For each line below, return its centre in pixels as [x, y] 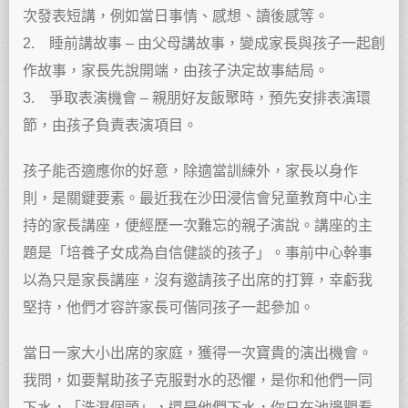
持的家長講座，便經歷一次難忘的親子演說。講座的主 [198, 226]
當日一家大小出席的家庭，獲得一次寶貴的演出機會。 [198, 353]
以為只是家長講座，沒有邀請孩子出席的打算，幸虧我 [198, 280]
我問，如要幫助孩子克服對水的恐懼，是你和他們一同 [198, 381]
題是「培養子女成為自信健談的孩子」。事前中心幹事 [198, 253]
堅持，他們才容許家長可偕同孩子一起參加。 [168, 308]
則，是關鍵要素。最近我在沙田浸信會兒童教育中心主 [198, 199]
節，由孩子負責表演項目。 [110, 126]
